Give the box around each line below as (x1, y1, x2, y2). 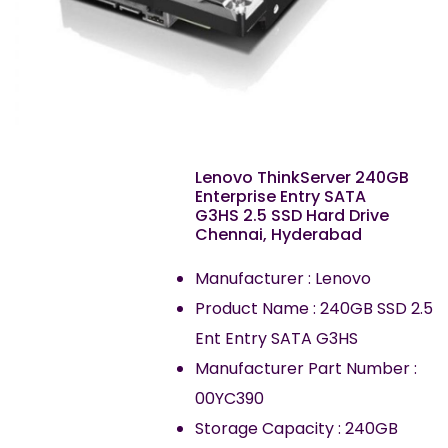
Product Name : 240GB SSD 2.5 (195, 297, 433, 320)
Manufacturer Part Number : (195, 357, 417, 380)
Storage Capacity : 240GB (195, 417, 398, 440)
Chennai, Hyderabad (195, 223, 362, 246)
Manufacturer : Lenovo (195, 267, 371, 290)
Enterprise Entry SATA (195, 185, 366, 208)
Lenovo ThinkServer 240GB (195, 166, 409, 189)
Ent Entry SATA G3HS (195, 327, 358, 350)
